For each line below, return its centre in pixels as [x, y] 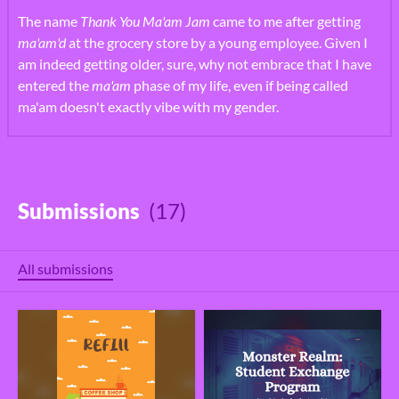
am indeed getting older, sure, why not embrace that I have [195, 63]
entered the [55, 85]
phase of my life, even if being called [240, 85]
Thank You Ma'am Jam [147, 20]
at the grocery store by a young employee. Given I [217, 42]
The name [49, 20]
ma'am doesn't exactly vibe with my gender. [148, 106]
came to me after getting [287, 20]
